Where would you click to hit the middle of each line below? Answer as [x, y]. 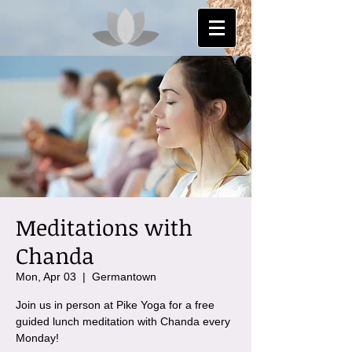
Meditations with [104, 227]
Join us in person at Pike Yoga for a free [115, 305]
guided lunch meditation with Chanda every [123, 321]
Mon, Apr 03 [46, 277]
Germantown [124, 277]
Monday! [37, 338]
